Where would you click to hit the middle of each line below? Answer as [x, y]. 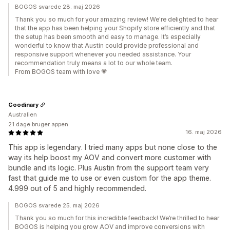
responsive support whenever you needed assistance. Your [103, 54]
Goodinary [23, 104]
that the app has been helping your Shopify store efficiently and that [115, 28]
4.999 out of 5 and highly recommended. [77, 188]
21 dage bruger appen [38, 124]
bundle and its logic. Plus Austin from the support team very [109, 168]
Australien [23, 114]
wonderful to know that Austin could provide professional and [107, 45]
